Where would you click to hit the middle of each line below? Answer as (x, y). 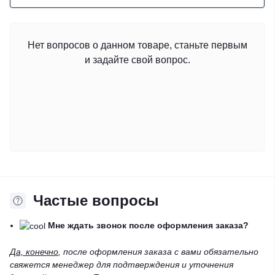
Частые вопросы (96, 200)
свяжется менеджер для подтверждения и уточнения (122, 264)
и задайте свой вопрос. (137, 60)
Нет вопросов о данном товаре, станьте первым (137, 45)
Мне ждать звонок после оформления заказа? (148, 225)
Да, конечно (34, 251)
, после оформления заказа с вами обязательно (158, 251)
